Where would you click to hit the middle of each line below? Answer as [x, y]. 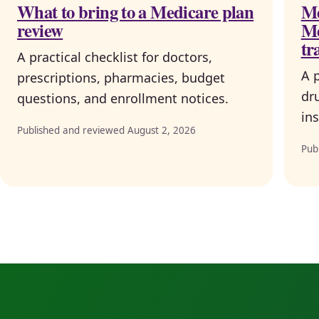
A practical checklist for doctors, [115, 57]
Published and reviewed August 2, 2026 [106, 130]
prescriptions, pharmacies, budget [121, 78]
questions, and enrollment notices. [123, 99]
